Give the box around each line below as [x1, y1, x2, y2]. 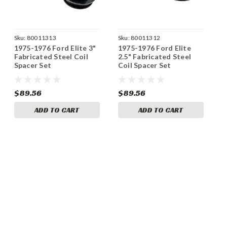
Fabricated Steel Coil [14, 52, 88, 61]
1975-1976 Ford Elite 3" [14, 43, 96, 52]
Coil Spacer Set [118, 60, 171, 69]
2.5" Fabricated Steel [118, 52, 191, 61]
